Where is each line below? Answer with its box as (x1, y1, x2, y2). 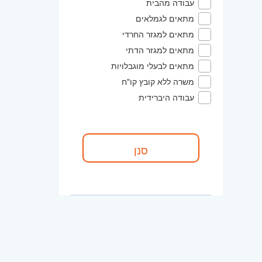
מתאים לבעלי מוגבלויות (111, 59, 194, 71)
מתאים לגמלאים (136, 12, 194, 24)
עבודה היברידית (139, 91, 194, 103)
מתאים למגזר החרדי (122, 27, 194, 40)
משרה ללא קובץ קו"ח (122, 75, 194, 87)
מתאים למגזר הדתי (126, 43, 194, 56)
